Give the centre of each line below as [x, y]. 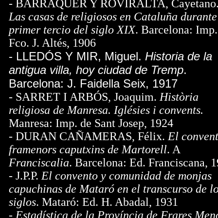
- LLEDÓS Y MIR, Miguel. [77, 56]
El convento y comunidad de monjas [127, 176]
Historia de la [179, 56]
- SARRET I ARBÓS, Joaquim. [83, 97]
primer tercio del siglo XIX [72, 30]
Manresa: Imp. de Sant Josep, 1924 [91, 123]
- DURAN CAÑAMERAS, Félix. [87, 136]
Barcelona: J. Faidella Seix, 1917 [93, 83]
